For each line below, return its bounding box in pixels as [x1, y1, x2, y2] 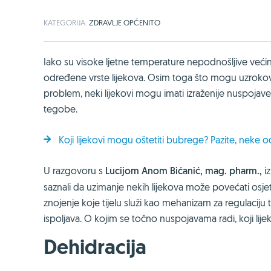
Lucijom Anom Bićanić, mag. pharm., [105, 165, 264, 177]
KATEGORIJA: [44, 18, 89, 27]
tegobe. [44, 103, 77, 115]
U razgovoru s [44, 165, 105, 177]
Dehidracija [44, 233, 146, 261]
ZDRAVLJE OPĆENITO [89, 18, 160, 27]
